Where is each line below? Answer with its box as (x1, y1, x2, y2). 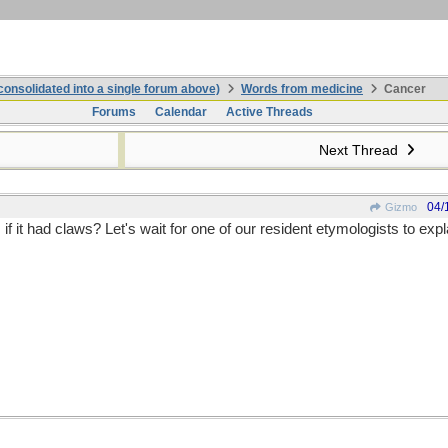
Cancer (381, 82, 426, 96)
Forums (91, 105, 136, 119)
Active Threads (225, 105, 313, 119)
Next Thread (318, 142, 402, 158)
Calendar (154, 105, 207, 119)
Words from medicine (241, 82, 363, 96)
